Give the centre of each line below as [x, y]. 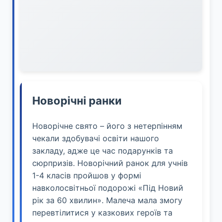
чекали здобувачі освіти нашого [96, 138]
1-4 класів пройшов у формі [87, 175]
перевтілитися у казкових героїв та [102, 212]
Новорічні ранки [77, 100]
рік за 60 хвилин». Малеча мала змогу [107, 200]
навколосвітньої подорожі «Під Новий [108, 188]
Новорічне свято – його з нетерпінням [107, 126]
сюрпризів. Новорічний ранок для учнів [110, 163]
